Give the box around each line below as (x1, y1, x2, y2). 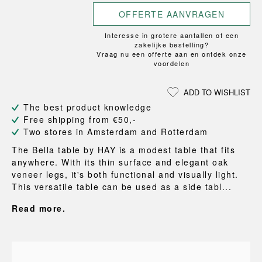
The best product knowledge (23, 101, 151, 113)
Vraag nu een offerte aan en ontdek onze (96, 49, 247, 58)
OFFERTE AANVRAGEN (118, 8, 225, 20)
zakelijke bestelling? (134, 40, 209, 49)
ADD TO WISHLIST (184, 87, 250, 98)
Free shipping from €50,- (23, 113, 136, 125)
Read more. (12, 202, 65, 214)
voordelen (153, 58, 190, 68)
